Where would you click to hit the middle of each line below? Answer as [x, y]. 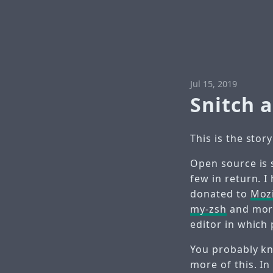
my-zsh [208, 209]
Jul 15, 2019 [214, 84]
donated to [220, 193]
